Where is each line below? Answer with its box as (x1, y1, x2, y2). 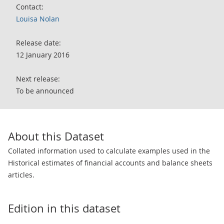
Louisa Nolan (16, 14, 59, 23)
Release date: (16, 38, 61, 47)
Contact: (16, 2, 43, 11)
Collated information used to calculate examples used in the (8, 146, 210, 155)
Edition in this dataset (8, 201, 120, 215)
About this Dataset (8, 129, 104, 143)
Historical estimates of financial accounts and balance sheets (8, 158, 212, 167)
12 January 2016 (16, 50, 69, 59)
